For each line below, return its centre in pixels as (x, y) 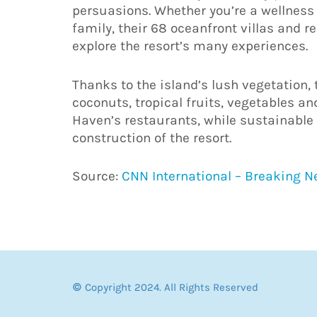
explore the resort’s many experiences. (190, 46)
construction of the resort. (152, 138)
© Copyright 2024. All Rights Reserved (165, 287)
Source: (97, 177)
